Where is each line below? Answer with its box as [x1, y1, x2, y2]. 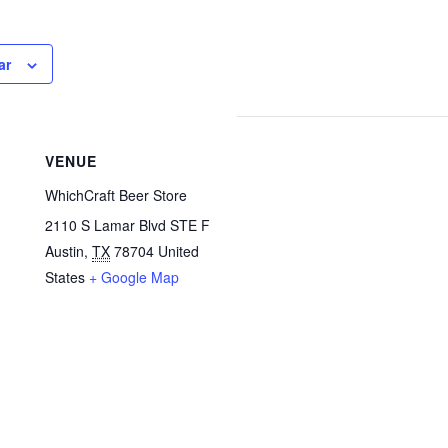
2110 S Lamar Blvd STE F [45, 214, 211, 235]
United [158, 240, 200, 261]
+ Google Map [89, 266, 180, 287]
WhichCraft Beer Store [45, 184, 188, 205]
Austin [45, 240, 85, 261]
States [45, 266, 86, 287]
